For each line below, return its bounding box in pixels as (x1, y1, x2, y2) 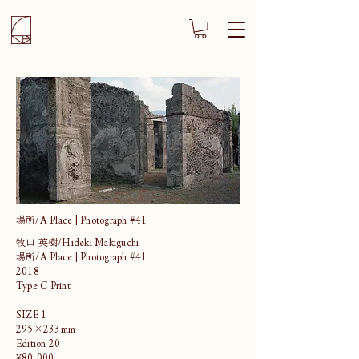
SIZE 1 (16, 309, 47, 319)
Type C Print (16, 280, 71, 290)
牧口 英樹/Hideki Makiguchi (16, 236, 139, 247)
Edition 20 (16, 337, 63, 348)
